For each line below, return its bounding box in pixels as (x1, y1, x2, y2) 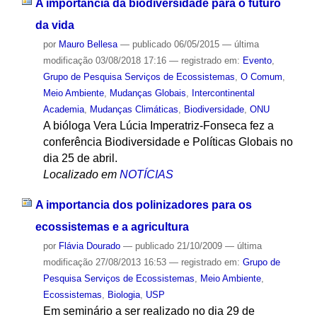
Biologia (107, 289, 140, 300)
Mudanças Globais (109, 87, 186, 98)
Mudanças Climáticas (89, 103, 178, 115)
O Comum (240, 71, 282, 82)
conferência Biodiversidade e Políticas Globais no (42, 135, 293, 148)
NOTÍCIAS (119, 168, 173, 180)
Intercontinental (191, 87, 255, 98)
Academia (42, 103, 84, 115)
